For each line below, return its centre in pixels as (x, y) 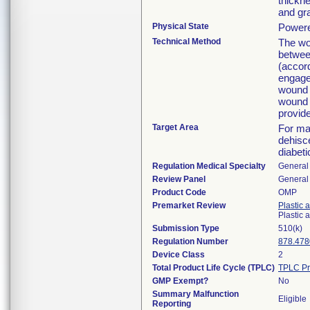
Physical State (181, 26)
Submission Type (186, 228)
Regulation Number (190, 241)
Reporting (172, 304)
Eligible (292, 299)
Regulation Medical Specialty (209, 166)
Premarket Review (189, 206)
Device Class (179, 255)
